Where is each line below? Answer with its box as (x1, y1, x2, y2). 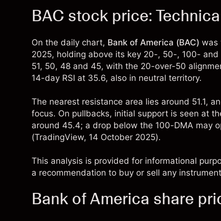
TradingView (35, 132, 84, 143)
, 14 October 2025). (84, 132, 161, 143)
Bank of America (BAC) (108, 37, 199, 48)
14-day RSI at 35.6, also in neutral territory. (32, 73, 202, 83)
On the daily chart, (32, 37, 108, 48)
